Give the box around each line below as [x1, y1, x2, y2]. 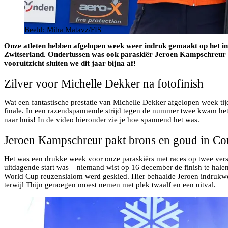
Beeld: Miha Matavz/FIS [24, 25, 101, 34]
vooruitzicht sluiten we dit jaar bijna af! [4, 59, 136, 68]
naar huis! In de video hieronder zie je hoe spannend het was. [4, 116, 199, 124]
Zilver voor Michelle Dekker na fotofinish [4, 77, 204, 91]
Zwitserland [4, 50, 44, 59]
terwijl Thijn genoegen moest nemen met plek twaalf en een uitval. [4, 180, 216, 189]
